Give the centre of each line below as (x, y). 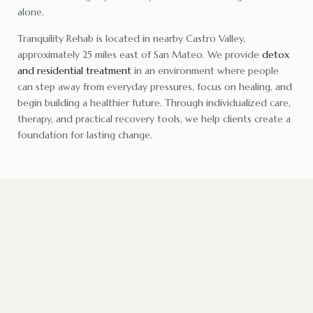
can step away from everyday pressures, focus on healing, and (155, 86)
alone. (31, 12)
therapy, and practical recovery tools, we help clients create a (154, 118)
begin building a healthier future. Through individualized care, (154, 102)
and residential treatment (74, 70)
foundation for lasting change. (85, 134)
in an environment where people (205, 70)
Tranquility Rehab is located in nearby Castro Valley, (131, 38)
